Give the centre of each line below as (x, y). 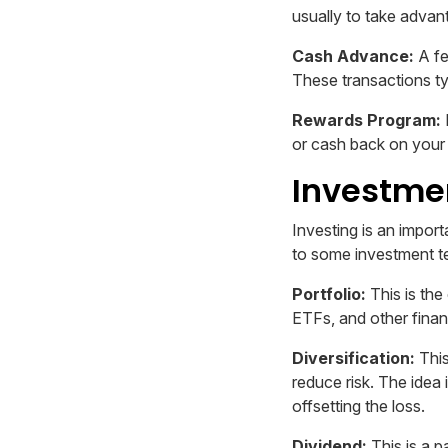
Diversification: (353, 358)
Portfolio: (329, 294)
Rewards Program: (366, 120)
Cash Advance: (353, 56)
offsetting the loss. (358, 406)
